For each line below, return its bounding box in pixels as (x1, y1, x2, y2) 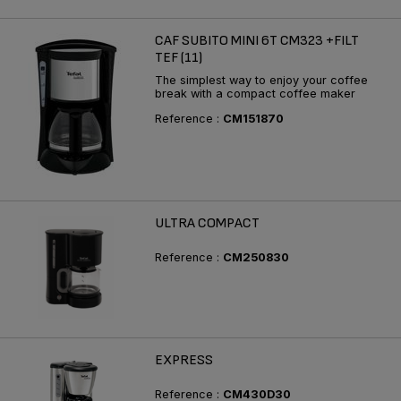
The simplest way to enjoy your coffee (155, 73, 368, 87)
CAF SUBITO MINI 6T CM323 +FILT (155, 31, 359, 49)
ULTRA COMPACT (155, 214, 260, 232)
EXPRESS (155, 352, 213, 370)
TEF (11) (155, 48, 202, 66)
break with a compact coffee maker (155, 86, 355, 100)
